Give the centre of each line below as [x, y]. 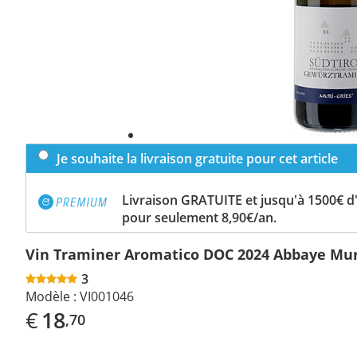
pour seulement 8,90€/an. [199, 217]
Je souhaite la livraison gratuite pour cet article [197, 158]
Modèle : [51, 296]
